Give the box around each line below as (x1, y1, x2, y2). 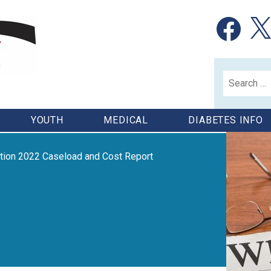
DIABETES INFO (188, 114, 263, 126)
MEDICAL (103, 114, 148, 126)
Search (223, 71, 252, 83)
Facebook (214, 13, 255, 24)
